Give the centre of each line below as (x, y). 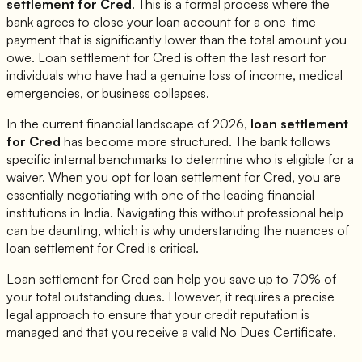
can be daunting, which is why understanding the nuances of (178, 231)
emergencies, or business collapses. (108, 93)
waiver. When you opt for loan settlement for (135, 177)
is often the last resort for (253, 58)
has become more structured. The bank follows (196, 142)
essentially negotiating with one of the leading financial (160, 195)
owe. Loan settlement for (80, 58)
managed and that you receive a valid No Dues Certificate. (171, 333)
